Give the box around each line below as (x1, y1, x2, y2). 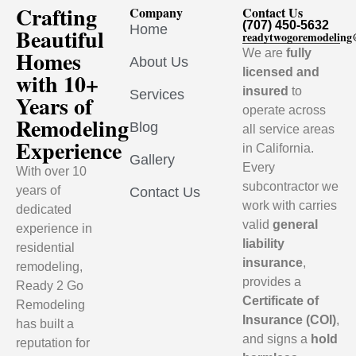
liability (242, 237, 285, 250)
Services (129, 87, 184, 103)
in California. (242, 141, 315, 155)
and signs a (242, 332, 311, 346)
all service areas (242, 122, 335, 136)
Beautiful (16, 23, 104, 56)
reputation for (16, 336, 90, 350)
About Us (129, 54, 188, 70)
